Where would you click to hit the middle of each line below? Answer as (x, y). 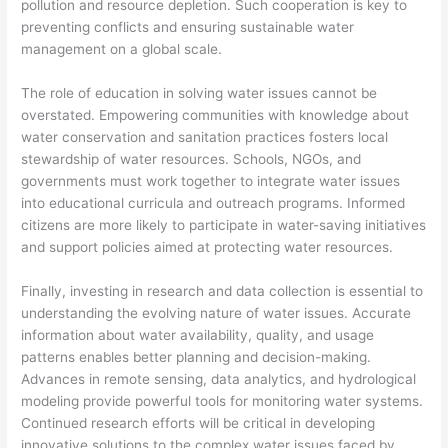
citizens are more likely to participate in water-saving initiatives (224, 224)
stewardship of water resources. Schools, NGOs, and (191, 158)
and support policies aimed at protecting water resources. (207, 246)
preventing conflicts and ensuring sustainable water (188, 26)
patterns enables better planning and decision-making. (196, 356)
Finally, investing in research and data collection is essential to (222, 290)
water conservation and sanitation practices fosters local (205, 136)
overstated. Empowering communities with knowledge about (215, 114)
